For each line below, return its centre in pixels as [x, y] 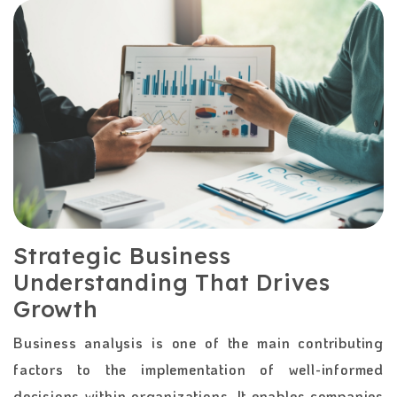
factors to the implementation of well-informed [198, 369]
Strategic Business [122, 255]
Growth [56, 308]
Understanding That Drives [172, 282]
